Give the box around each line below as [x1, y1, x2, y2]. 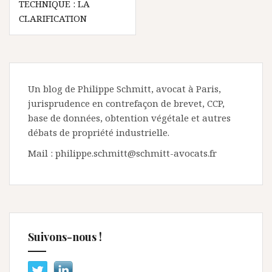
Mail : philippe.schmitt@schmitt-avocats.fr [28, 146, 217, 159]
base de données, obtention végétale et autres [28, 111, 231, 124]
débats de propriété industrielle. [28, 126, 169, 138]
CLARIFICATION [19, 12, 87, 24]
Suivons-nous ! [28, 229, 102, 244]
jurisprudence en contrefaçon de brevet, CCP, [28, 97, 225, 109]
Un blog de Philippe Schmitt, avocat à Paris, [28, 82, 221, 95]
